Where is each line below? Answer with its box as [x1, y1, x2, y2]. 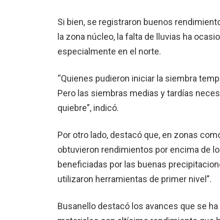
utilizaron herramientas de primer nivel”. [57, 174, 212, 185]
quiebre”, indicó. [57, 103, 119, 113]
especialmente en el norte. [57, 46, 161, 57]
